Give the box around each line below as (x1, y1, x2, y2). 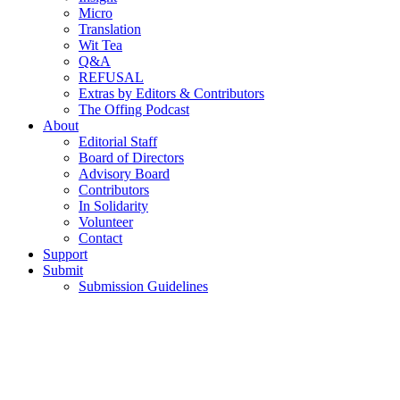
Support (43, 246, 87, 262)
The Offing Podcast (79, 102, 189, 118)
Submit (43, 262, 83, 279)
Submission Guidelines (79, 279, 208, 295)
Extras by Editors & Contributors (79, 86, 264, 102)
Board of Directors (79, 150, 184, 166)
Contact (79, 230, 122, 246)
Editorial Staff (79, 134, 157, 150)
